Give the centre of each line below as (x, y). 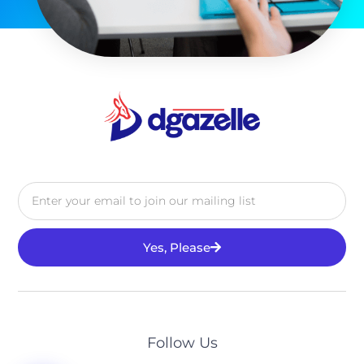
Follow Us (182, 343)
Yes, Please (177, 248)
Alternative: (53, 277)
